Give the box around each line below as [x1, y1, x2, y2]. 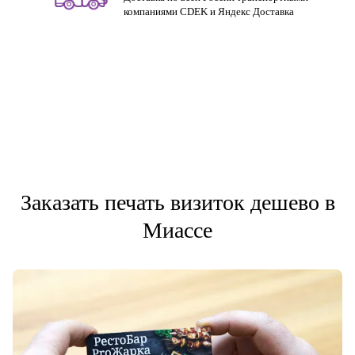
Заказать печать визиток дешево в [20, 190, 335, 215]
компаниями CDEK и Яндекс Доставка [124, 6, 294, 17]
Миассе [143, 218, 212, 242]
